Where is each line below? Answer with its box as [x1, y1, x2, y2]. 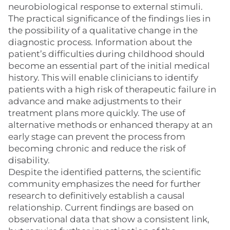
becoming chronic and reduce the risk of [8, 143, 186, 154]
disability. [8, 155, 50, 165]
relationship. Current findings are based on [8, 202, 194, 213]
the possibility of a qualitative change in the [8, 25, 198, 35]
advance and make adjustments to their [8, 96, 182, 106]
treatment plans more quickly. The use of [8, 108, 185, 118]
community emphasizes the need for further [8, 179, 201, 189]
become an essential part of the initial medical [8, 61, 210, 71]
